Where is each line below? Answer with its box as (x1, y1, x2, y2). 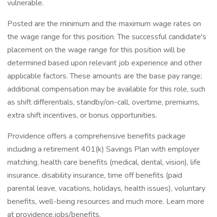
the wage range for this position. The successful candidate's (7, 31, 206, 42)
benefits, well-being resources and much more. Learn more (7, 196, 204, 207)
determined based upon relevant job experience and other (7, 58, 202, 68)
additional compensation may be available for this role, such (7, 84, 205, 94)
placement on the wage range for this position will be (7, 45, 186, 55)
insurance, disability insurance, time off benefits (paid (7, 170, 182, 181)
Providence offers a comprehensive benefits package (7, 131, 186, 141)
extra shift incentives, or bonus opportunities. (7, 110, 157, 121)
